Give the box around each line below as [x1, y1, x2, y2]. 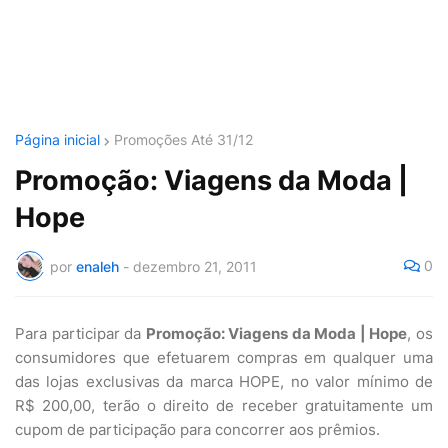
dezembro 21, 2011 [133, 257, 257, 275]
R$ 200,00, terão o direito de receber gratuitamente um [15, 396, 433, 415]
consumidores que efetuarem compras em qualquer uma [15, 348, 433, 367]
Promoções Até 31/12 [114, 131, 253, 148]
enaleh [76, 257, 119, 275]
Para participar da [15, 324, 146, 343]
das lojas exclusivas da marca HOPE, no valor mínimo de [15, 372, 433, 391]
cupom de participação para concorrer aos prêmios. [15, 420, 380, 439]
